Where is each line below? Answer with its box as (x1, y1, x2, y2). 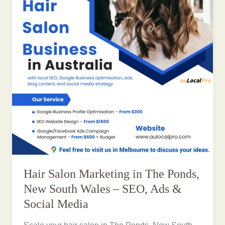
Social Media (24, 197, 89, 211)
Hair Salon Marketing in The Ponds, (24, 167, 200, 181)
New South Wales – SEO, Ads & (24, 182, 182, 196)
